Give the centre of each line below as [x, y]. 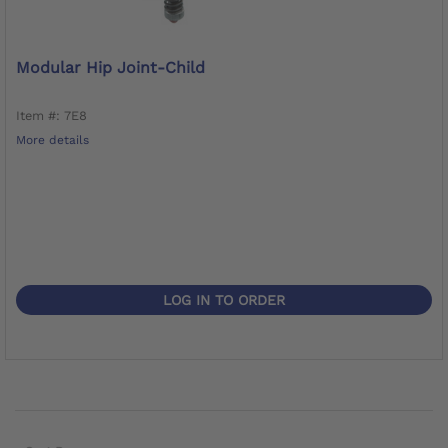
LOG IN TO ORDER [224, 299]
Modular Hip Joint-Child [110, 67]
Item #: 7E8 [51, 115]
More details [52, 139]
